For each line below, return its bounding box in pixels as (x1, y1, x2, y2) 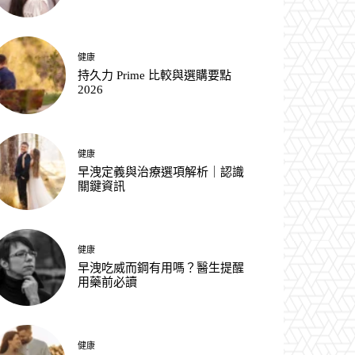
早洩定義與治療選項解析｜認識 (78, 165, 245, 178)
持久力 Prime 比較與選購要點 (78, 69, 232, 82)
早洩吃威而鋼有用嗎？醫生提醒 (78, 261, 245, 274)
